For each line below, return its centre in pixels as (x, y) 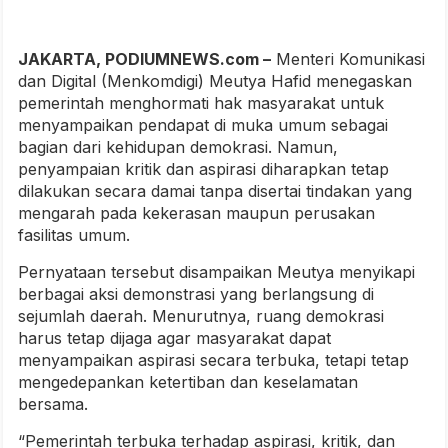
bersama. (53, 403)
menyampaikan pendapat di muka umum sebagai (203, 124)
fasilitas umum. (74, 234)
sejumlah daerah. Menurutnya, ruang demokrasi (201, 315)
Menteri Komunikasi (348, 58)
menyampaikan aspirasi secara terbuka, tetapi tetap (213, 359)
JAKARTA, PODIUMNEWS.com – (144, 58)
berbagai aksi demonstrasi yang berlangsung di (196, 293)
